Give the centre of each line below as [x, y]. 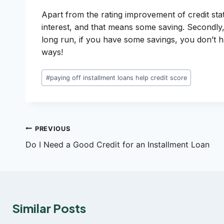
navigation [55, 148]
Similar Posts [49, 208]
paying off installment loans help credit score [118, 77]
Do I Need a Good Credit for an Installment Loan [117, 144]
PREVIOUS [53, 128]
